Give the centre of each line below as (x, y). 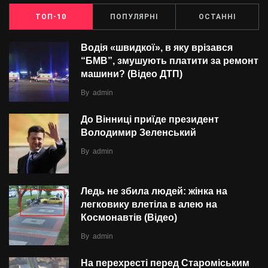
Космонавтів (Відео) (129, 218)
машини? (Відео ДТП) (132, 74)
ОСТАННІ (217, 16)
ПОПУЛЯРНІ (134, 16)
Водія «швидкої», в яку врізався (157, 48)
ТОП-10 (51, 16)
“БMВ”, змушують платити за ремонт (170, 61)
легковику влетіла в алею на (149, 205)
